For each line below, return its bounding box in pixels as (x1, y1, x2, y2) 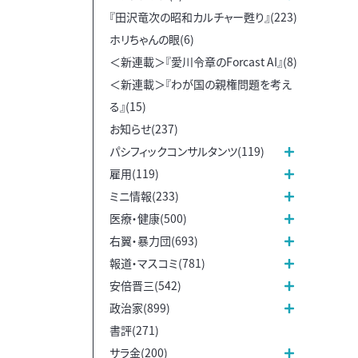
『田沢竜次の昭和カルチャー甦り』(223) (109, 8, 297, 25)
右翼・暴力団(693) (109, 232, 198, 249)
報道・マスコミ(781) (109, 254, 205, 271)
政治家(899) (109, 299, 170, 316)
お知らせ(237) (109, 120, 178, 137)
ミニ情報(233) (109, 187, 179, 204)
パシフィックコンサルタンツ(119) (109, 142, 265, 159)
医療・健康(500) (109, 209, 187, 226)
